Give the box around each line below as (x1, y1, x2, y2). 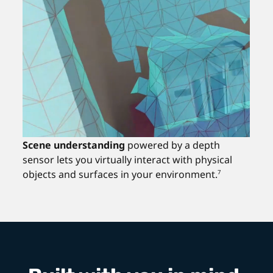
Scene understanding (23, 138, 126, 152)
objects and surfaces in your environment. (23, 167, 218, 181)
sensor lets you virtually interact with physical (23, 152, 233, 166)
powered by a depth (125, 138, 221, 152)
